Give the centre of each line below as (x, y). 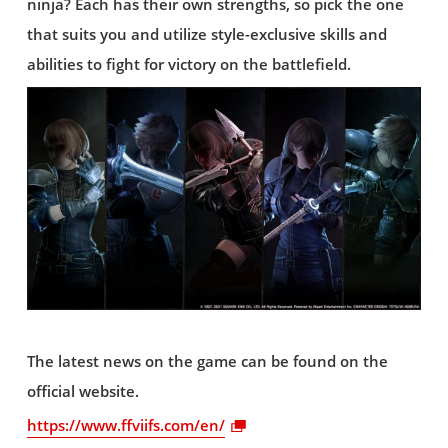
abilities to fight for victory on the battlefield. (188, 64)
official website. (82, 392)
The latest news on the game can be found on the (207, 362)
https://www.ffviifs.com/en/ (125, 426)
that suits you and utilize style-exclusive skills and (206, 34)
